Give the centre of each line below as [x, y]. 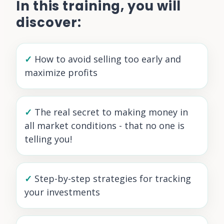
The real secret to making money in [111, 112]
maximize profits [61, 72]
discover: [49, 22]
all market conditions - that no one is [104, 125]
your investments [62, 192]
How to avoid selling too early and [108, 59]
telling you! [48, 139]
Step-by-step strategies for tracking [113, 178]
